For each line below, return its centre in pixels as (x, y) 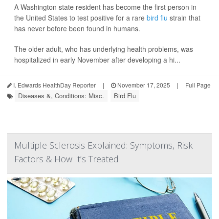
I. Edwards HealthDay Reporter (54, 85)
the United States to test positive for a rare (80, 18)
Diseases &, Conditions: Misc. (61, 96)
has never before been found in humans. (77, 29)
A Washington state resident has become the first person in (105, 7)
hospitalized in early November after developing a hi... (97, 60)
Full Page (198, 85)
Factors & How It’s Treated (66, 159)
